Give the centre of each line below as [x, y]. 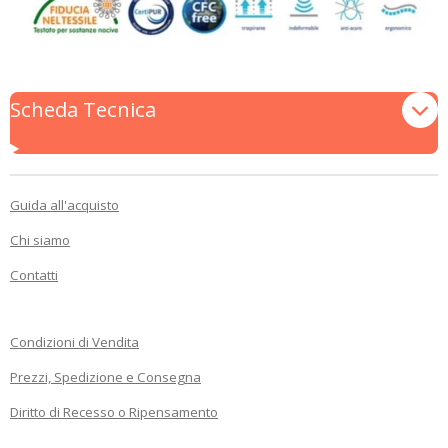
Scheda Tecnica [83, 109]
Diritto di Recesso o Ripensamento [114, 412]
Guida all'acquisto [64, 205]
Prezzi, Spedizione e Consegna [105, 377]
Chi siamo [40, 240]
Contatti [34, 275]
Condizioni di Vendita [74, 342]
